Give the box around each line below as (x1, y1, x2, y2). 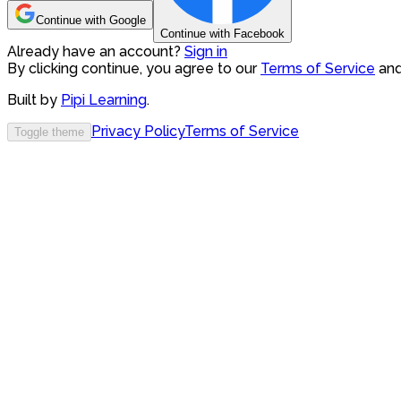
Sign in (184, 43, 227, 60)
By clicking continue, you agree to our (7, 60, 260, 77)
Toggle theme (14, 125, 84, 139)
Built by (7, 91, 57, 108)
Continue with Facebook (160, 27, 285, 40)
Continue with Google (36, 13, 146, 27)
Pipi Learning (61, 91, 147, 108)
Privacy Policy (91, 123, 184, 140)
